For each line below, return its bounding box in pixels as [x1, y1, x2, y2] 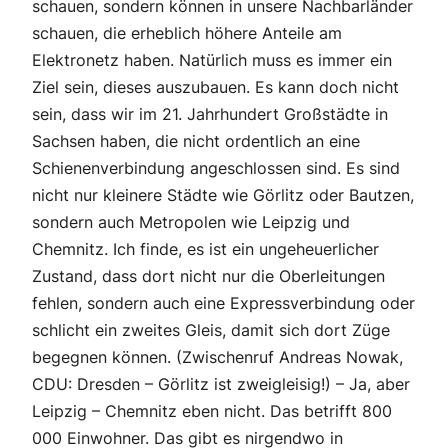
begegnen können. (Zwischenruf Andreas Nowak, [32, 347, 403, 368]
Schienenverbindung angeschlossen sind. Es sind [32, 158, 400, 179]
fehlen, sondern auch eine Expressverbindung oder [32, 293, 415, 314]
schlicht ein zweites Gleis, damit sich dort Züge [32, 320, 390, 341]
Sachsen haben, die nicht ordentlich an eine [32, 131, 360, 152]
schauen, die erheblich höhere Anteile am [32, 23, 342, 44]
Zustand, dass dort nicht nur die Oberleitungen [32, 266, 385, 287]
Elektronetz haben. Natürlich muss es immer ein [32, 50, 392, 71]
